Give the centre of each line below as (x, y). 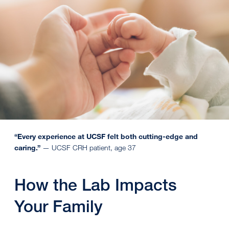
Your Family (59, 206)
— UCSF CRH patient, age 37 (88, 148)
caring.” (27, 148)
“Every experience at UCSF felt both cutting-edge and (106, 137)
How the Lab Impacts (96, 185)
